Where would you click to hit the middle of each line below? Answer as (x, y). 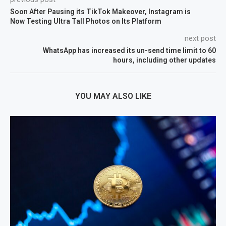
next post (200, 38)
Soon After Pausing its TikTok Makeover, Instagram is (100, 11)
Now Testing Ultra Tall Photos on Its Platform (86, 21)
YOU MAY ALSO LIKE (113, 96)
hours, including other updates (164, 60)
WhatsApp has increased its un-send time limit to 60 (129, 50)
